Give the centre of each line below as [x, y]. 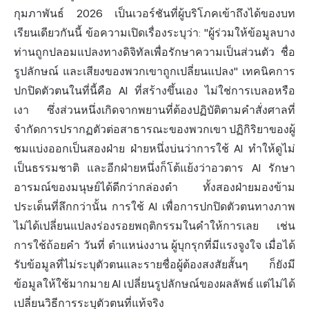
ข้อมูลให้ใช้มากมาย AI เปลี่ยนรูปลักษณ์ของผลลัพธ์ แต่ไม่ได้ [154, 284]
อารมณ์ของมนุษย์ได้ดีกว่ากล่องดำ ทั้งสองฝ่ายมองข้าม [154, 188]
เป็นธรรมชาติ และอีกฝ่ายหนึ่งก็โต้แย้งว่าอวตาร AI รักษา [154, 168]
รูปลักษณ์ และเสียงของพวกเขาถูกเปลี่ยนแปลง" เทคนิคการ [154, 72]
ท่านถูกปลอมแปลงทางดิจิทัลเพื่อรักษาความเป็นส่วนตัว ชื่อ [154, 52]
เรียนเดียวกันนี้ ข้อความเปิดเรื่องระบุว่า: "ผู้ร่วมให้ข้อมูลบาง [154, 33]
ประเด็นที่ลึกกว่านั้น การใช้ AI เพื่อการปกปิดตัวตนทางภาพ [154, 207]
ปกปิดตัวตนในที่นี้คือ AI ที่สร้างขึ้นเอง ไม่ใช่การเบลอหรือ [154, 91]
